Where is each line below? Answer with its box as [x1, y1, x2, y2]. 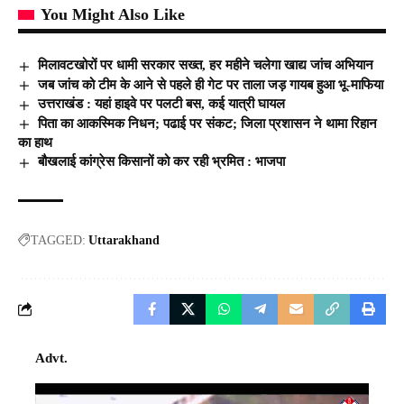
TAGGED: [31, 233, 86, 247]
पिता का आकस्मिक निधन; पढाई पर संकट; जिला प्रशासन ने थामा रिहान [38, 115, 378, 131]
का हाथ [18, 135, 52, 151]
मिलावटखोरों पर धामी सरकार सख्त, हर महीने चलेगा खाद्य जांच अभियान [38, 57, 374, 72]
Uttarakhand [88, 233, 160, 247]
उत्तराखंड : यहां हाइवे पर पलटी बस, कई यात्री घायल [38, 96, 286, 112]
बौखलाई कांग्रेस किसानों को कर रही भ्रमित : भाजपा [38, 154, 286, 170]
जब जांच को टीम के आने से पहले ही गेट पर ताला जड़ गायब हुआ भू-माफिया [38, 77, 384, 92]
